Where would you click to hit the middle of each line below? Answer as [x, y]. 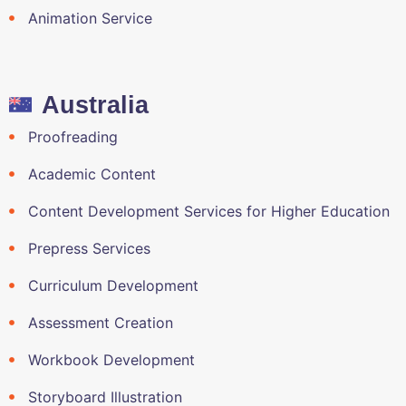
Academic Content [92, 174]
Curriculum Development [113, 285]
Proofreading [72, 136]
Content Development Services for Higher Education [208, 211]
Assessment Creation [100, 322]
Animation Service [90, 18]
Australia [96, 105]
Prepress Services [89, 248]
